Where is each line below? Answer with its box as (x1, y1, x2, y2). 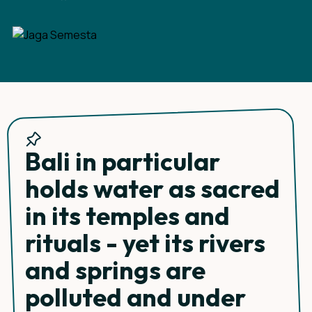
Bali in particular (25, 146, 220, 177)
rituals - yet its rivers (25, 227, 265, 258)
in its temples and (25, 200, 230, 231)
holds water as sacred (25, 173, 280, 204)
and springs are (25, 254, 205, 286)
